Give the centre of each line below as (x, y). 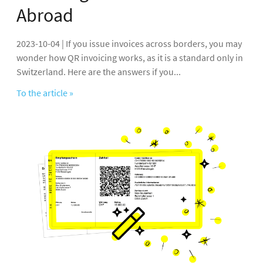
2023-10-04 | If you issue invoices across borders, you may (129, 43)
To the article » (45, 92)
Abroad (45, 15)
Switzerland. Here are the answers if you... (99, 71)
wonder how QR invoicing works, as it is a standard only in (130, 57)
